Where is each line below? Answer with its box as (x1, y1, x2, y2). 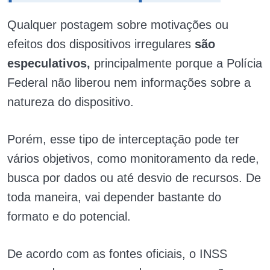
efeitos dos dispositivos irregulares (7, 37, 195, 51)
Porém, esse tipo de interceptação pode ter (7, 132, 239, 146)
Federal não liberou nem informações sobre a (7, 75, 251, 89)
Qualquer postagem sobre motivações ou (7, 17, 228, 31)
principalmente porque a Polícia (94, 56, 262, 70)
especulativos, (7, 56, 94, 70)
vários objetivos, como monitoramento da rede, (7, 151, 259, 165)
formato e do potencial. (7, 209, 131, 223)
